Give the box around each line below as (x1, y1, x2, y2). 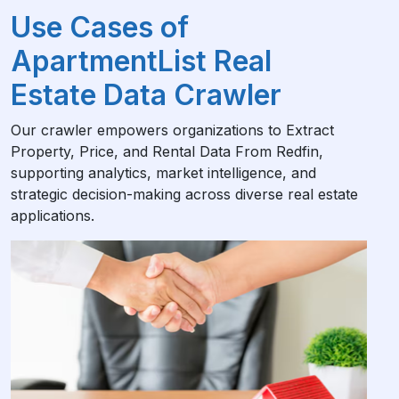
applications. (11, 206, 94, 224)
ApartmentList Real (11, 43, 272, 78)
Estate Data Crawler (11, 77, 281, 112)
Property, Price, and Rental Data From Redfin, (11, 142, 323, 160)
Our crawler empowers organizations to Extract (11, 120, 334, 139)
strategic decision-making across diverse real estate (11, 184, 358, 203)
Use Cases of (11, 9, 189, 45)
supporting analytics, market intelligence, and (11, 163, 316, 182)
